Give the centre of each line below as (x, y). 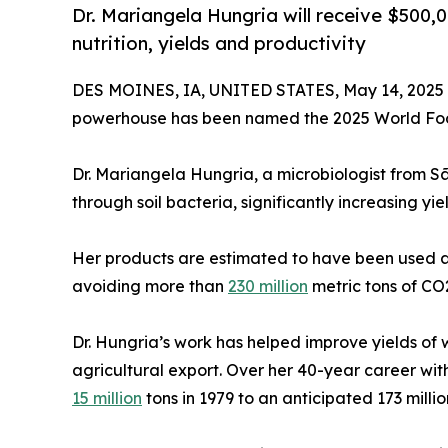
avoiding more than (150, 286)
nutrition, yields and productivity (219, 43)
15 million (107, 398)
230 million (268, 286)
